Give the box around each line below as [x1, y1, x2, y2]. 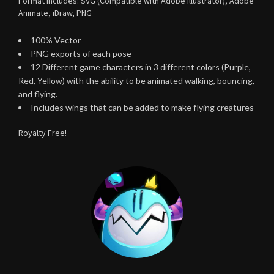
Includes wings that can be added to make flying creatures [31, 102, 254, 113]
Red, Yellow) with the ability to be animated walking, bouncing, [18, 75, 254, 86]
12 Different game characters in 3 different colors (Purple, [31, 62, 251, 73]
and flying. [18, 89, 57, 100]
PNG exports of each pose [31, 48, 131, 59]
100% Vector [31, 35, 81, 46]
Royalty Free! [18, 127, 67, 139]
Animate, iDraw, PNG [18, 7, 92, 19]
